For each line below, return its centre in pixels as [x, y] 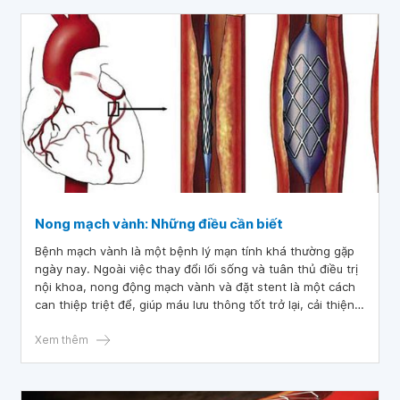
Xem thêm [62, 340]
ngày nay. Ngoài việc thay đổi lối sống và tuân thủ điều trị [196, 269]
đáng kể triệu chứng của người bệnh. [138, 322]
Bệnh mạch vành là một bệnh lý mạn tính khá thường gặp [195, 251]
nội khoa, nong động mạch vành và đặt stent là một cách [195, 287]
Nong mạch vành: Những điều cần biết [159, 224]
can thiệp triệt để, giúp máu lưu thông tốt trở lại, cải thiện [195, 304]
